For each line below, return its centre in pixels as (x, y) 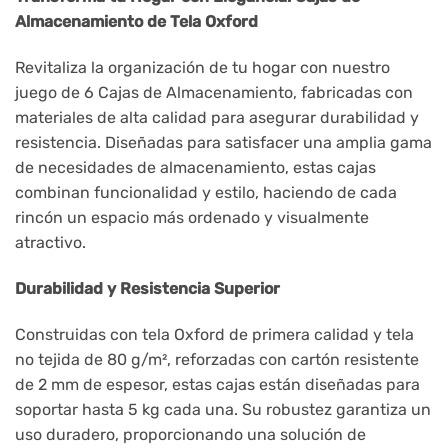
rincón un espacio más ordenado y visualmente (192, 218)
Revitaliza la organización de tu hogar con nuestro (202, 68)
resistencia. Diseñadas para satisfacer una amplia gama (223, 143)
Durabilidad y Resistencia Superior (147, 288)
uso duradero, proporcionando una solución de (190, 434)
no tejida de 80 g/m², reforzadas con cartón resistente (217, 359)
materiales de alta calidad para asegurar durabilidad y (217, 118)
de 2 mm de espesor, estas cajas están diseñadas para (217, 384)
